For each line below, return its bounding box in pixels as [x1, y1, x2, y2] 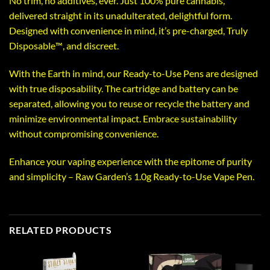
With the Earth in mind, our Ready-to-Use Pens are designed [9, 67, 258, 80]
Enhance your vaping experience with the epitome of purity [9, 155, 252, 168]
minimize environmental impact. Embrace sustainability [9, 113, 237, 125]
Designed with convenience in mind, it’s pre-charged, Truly [9, 25, 248, 37]
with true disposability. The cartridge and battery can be [9, 83, 238, 95]
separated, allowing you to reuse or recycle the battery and [9, 98, 250, 110]
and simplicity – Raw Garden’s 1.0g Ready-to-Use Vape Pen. [9, 171, 254, 183]
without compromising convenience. [9, 128, 159, 140]
